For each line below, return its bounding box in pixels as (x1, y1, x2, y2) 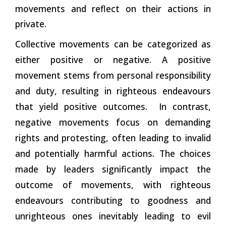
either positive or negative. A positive (15, 53, 211, 66)
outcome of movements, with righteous (15, 178, 211, 191)
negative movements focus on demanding (15, 116, 211, 128)
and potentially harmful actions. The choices (15, 147, 211, 159)
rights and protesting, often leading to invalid (15, 131, 211, 144)
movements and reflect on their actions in (15, 2, 211, 15)
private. (15, 17, 46, 30)
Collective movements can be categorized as (15, 37, 211, 50)
